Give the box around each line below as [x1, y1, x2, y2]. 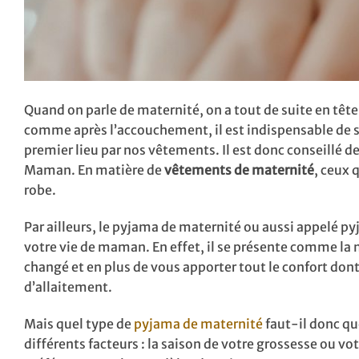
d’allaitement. [24, 278, 117, 295]
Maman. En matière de [24, 162, 164, 179]
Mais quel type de [24, 315, 134, 332]
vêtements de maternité [164, 162, 314, 179]
